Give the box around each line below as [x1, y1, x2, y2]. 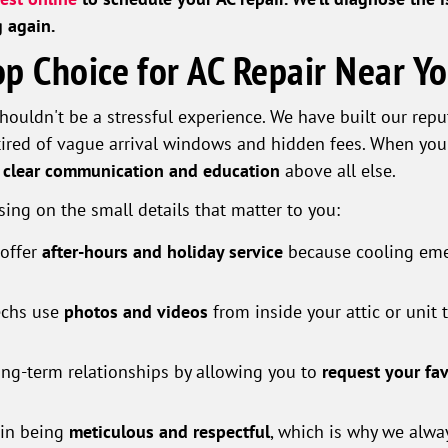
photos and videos [63, 300, 208, 324]
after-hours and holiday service [41, 240, 283, 264]
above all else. [280, 159, 396, 182]
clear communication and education [3, 159, 280, 183]
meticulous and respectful [68, 420, 270, 444]
